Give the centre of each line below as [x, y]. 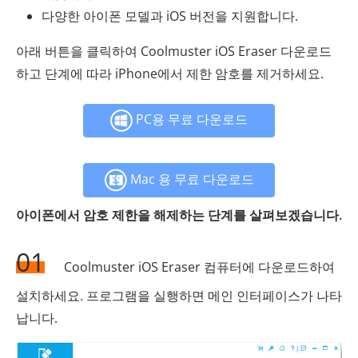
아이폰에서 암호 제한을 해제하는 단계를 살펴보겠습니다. [179, 215]
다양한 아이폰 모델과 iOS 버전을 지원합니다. [170, 16]
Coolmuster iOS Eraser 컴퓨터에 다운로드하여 [198, 267]
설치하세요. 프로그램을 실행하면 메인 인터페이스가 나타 [179, 295]
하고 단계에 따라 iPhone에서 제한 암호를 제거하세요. [170, 73]
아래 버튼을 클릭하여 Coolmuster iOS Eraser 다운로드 [174, 51]
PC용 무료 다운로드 [190, 119]
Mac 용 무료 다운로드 [191, 179]
